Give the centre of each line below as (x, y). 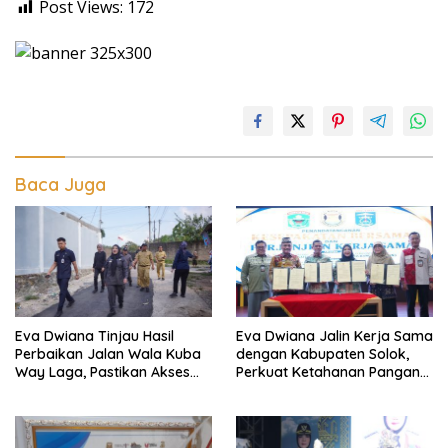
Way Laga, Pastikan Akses (102, 372)
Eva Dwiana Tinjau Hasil (94, 336)
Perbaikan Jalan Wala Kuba (108, 354)
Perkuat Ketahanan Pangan (328, 372)
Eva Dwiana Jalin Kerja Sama (334, 336)
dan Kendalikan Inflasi (309, 390)
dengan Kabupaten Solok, (322, 354)
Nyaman (43, 408)
